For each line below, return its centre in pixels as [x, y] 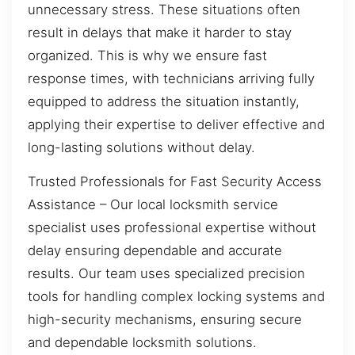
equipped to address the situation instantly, [164, 101]
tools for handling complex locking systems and [176, 297]
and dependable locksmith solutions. [142, 343]
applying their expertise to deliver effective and [176, 124]
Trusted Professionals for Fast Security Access [175, 182]
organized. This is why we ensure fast [147, 55]
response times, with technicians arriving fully [171, 78]
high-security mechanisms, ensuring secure [165, 320]
